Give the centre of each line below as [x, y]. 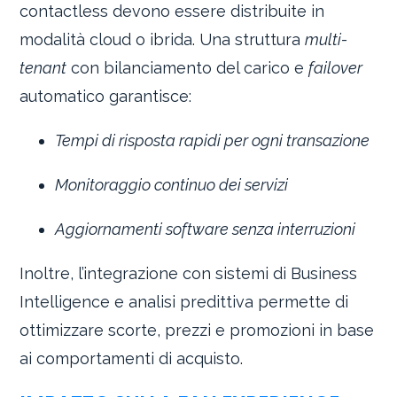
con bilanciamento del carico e [188, 67]
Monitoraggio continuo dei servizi [172, 184]
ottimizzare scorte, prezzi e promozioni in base [197, 330]
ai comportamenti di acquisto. [132, 358]
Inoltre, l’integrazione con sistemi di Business [189, 273]
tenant [43, 67]
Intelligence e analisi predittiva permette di [184, 301]
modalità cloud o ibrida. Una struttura [163, 39]
